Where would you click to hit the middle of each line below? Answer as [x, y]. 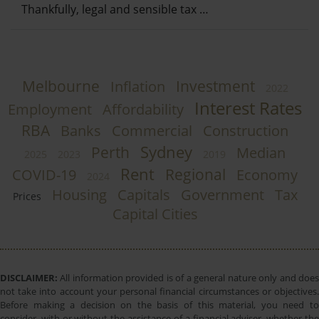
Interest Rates [248, 109]
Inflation [137, 87]
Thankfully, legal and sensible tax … [115, 10]
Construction [246, 131]
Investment [215, 87]
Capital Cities [155, 214]
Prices [27, 197]
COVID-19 [44, 175]
